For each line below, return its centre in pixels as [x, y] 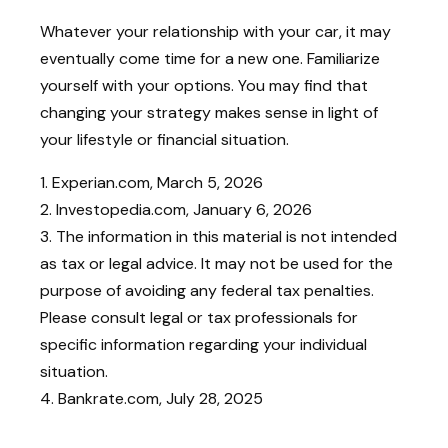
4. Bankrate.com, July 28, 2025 [151, 398]
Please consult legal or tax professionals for [199, 317]
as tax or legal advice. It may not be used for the [216, 263]
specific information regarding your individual [203, 344]
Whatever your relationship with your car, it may [215, 31]
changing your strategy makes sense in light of [209, 112]
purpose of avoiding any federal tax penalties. [207, 290]
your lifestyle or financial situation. [164, 139]
